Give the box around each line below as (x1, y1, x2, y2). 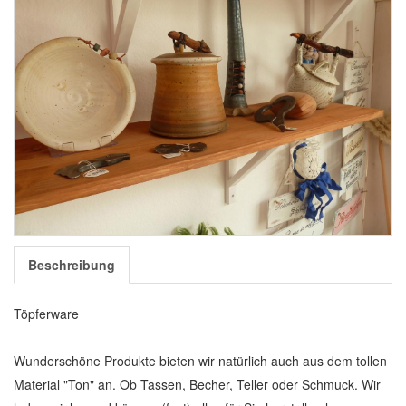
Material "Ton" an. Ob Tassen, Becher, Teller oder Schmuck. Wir (14, 375, 381, 393)
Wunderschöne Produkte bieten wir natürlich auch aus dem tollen (14, 352, 387, 370)
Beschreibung (28, 256, 115, 274)
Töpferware (14, 304, 79, 323)
